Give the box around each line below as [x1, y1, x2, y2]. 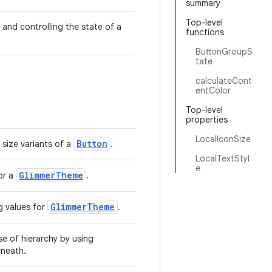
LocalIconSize [195, 134, 251, 144]
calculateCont [195, 75, 252, 86]
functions [186, 27, 224, 38]
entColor [195, 85, 231, 96]
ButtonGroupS [195, 46, 253, 57]
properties [186, 114, 228, 125]
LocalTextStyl [195, 153, 250, 164]
